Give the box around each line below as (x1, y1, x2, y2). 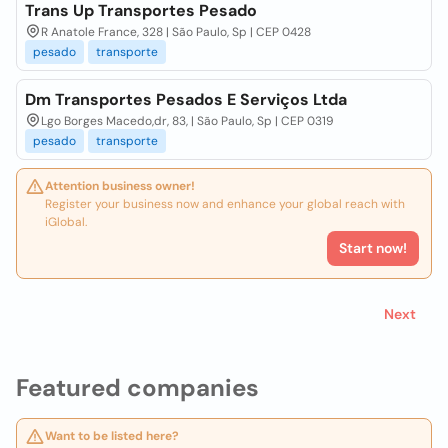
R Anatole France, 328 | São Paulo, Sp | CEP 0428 (41, 24, 311, 40)
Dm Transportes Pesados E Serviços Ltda (25, 89, 347, 110)
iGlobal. (45, 214, 87, 230)
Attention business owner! (45, 178, 195, 194)
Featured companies (16, 372, 259, 403)
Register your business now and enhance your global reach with (45, 196, 405, 212)
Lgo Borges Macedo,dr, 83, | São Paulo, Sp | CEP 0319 (41, 113, 334, 129)
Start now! (339, 239, 407, 257)
